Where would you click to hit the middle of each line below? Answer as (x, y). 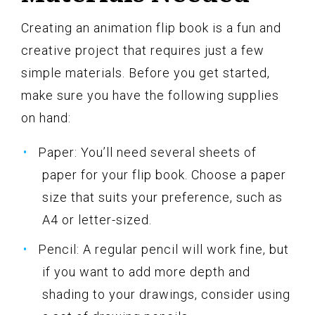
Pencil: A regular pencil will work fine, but (163, 249)
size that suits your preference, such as (162, 197)
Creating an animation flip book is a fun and (151, 27)
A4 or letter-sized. (97, 219)
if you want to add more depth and (146, 271)
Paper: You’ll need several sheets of (147, 152)
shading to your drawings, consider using (166, 294)
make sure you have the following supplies (150, 95)
